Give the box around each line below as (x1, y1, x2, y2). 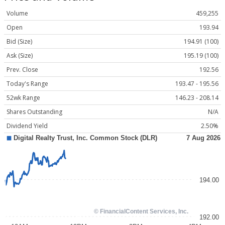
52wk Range (7, 93, 40, 102)
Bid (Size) (7, 37, 32, 46)
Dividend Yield (7, 122, 48, 131)
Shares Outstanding (7, 107, 62, 117)
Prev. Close (7, 65, 38, 74)
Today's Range (7, 79, 48, 88)
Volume (7, 9, 28, 18)
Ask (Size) (7, 51, 33, 60)
